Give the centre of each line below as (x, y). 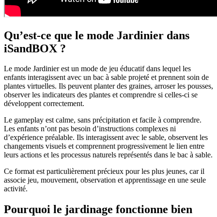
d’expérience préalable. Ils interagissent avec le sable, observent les (106, 138)
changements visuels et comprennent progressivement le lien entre (104, 146)
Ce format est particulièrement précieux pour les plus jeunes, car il (104, 171)
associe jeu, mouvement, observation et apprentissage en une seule (105, 180)
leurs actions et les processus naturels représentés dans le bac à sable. (108, 155)
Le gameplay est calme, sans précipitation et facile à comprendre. (103, 120)
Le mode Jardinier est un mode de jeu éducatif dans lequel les (97, 69)
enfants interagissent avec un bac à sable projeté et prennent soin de (106, 77)
